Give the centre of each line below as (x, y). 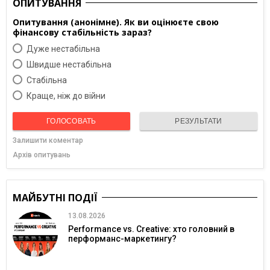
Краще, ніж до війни (66, 96)
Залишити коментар (48, 141)
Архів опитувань (42, 155)
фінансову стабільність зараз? (82, 33)
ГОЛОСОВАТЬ (71, 121)
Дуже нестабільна (63, 49)
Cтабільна (47, 80)
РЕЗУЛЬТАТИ (199, 121)
